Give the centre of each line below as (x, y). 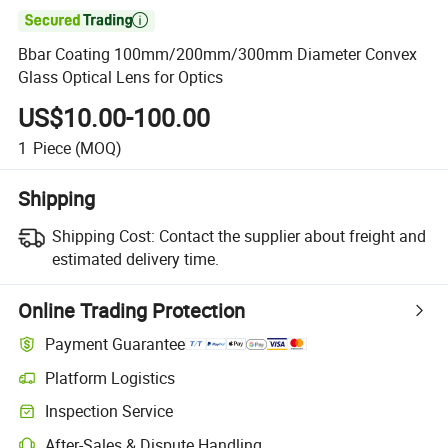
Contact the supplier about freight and (292, 235)
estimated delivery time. (135, 258)
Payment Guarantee (115, 344)
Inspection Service (109, 411)
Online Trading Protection (132, 310)
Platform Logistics (110, 377)
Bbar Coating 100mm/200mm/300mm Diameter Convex (218, 54)
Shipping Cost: (103, 235)
